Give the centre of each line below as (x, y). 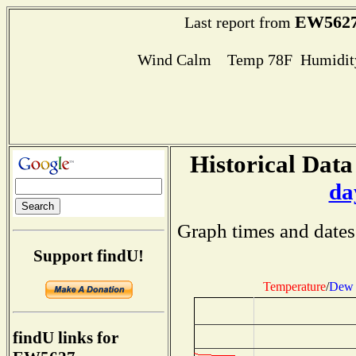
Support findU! (89, 255)
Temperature (294, 286)
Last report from (239, 22)
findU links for (66, 338)
